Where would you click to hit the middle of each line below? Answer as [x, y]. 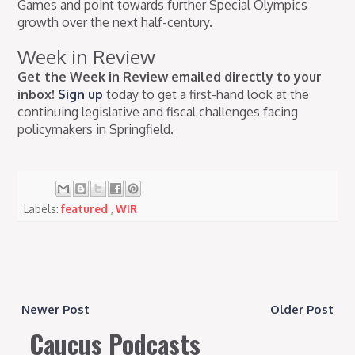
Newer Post [56, 309]
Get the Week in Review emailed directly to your [170, 77]
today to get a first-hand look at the [206, 95]
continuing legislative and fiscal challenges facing [158, 112]
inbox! [36, 95]
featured [86, 208]
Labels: [43, 208]
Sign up [81, 95]
